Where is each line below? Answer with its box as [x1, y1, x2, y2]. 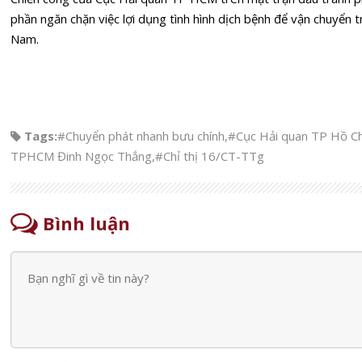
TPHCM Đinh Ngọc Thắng [11, 147, 152, 164]
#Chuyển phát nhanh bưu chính [57, 127, 225, 144]
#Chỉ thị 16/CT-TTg [155, 147, 264, 164]
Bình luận [38, 210, 130, 235]
